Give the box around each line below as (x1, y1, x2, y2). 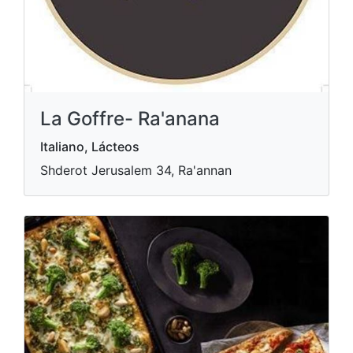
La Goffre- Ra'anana (40, 107, 220, 130)
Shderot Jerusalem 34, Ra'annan (40, 162, 232, 178)
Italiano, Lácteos (40, 139, 139, 154)
